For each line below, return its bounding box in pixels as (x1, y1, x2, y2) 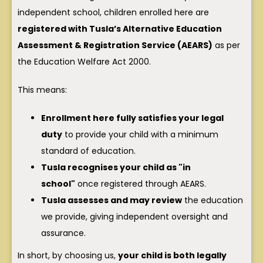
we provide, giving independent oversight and (41, 211, 228, 223)
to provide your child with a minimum (62, 129, 218, 141)
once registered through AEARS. (75, 178, 206, 190)
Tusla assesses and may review (41, 194, 182, 207)
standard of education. (41, 145, 136, 157)
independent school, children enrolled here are (18, 6, 209, 19)
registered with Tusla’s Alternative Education (18, 23, 222, 35)
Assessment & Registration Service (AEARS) (18, 39, 213, 52)
